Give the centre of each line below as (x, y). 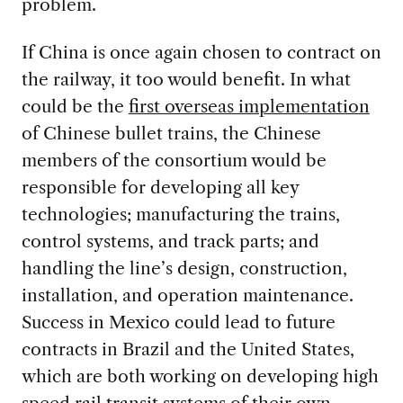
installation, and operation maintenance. (187, 295)
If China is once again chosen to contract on (201, 52)
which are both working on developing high (200, 376)
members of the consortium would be (174, 160)
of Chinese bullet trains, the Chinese (171, 133)
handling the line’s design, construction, (184, 268)
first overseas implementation (249, 106)
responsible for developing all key (160, 187)
